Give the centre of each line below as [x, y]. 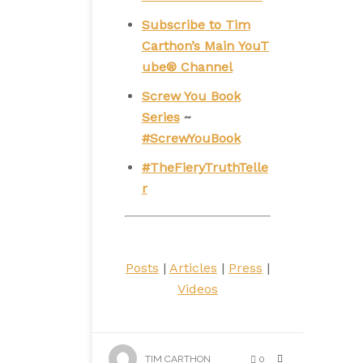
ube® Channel [187, 67]
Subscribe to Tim [196, 25]
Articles [193, 268]
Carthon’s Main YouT [205, 46]
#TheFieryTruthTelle [205, 167]
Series [160, 117]
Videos [198, 289]
